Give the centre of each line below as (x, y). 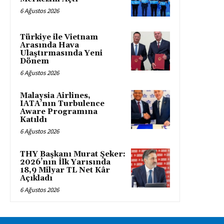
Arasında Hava (49, 45)
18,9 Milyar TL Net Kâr (65, 170)
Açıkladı (36, 178)
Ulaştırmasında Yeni (61, 53)
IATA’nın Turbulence (62, 104)
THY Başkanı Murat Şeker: (73, 154)
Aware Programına (59, 112)
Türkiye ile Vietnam (59, 37)
